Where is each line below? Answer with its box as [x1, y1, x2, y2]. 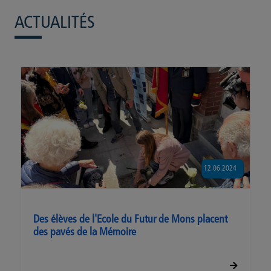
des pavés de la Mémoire [33, 227, 136, 238]
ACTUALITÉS [15, 15, 95, 32]
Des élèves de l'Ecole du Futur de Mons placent [33, 215, 227, 225]
